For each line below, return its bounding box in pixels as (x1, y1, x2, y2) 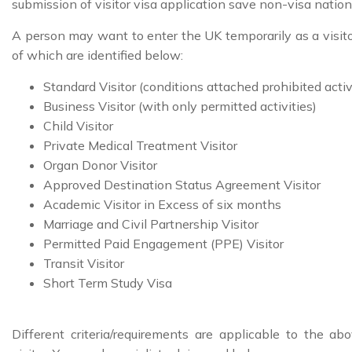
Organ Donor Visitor (43, 156, 157, 173)
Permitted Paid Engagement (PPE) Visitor (43, 235, 284, 251)
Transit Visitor (43, 255, 124, 271)
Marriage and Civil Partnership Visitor (43, 215, 258, 232)
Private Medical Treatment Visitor (43, 137, 237, 153)
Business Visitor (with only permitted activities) (43, 97, 317, 114)
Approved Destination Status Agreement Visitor (43, 176, 321, 192)
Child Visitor (43, 117, 113, 134)
